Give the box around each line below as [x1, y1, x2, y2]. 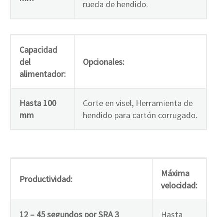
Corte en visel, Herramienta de [83, 97, 193, 109]
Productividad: [19, 173, 73, 185]
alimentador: [19, 68, 66, 80]
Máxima [161, 167, 189, 179]
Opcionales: [83, 56, 124, 68]
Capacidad [19, 44, 57, 56]
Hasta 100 [19, 97, 56, 109]
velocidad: [161, 179, 198, 191]
